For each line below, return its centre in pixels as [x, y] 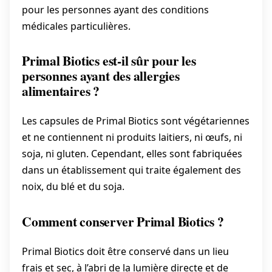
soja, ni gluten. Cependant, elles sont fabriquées [132, 154]
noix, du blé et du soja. [73, 187]
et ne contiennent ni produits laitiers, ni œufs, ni [132, 138]
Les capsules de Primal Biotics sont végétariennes [136, 121]
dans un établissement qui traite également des [131, 170]
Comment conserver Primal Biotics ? [123, 221]
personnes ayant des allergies [101, 76]
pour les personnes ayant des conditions [115, 10]
